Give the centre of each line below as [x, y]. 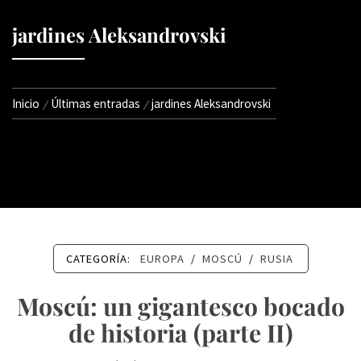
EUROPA [162, 259]
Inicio [26, 104]
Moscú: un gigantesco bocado [180, 306]
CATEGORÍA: [100, 259]
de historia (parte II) [180, 333]
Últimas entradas [95, 104]
